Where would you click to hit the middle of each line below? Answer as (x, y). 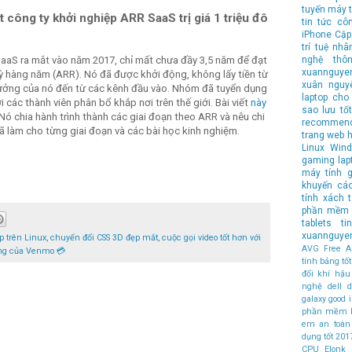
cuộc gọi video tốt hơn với (211, 237)
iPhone (317, 34)
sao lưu (319, 110)
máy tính (322, 172)
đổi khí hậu (326, 273)
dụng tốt (318, 336)
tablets (317, 223)
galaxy (314, 299)
